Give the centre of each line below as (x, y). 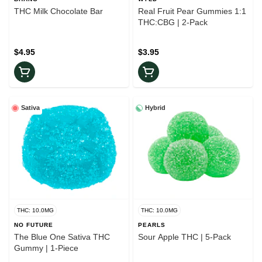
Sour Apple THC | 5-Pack (185, 237)
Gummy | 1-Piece (46, 248)
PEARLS (152, 225)
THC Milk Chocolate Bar (58, 11)
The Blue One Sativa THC (62, 237)
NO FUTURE (34, 225)
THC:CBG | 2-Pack (173, 23)
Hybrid (155, 108)
